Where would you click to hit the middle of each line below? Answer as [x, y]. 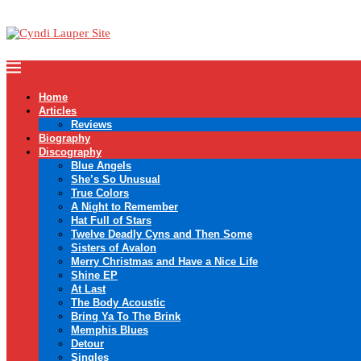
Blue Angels [101, 166]
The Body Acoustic [118, 303]
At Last [88, 289]
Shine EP [94, 275]
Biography [64, 138]
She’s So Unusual [116, 179]
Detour [87, 344]
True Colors [100, 193]
